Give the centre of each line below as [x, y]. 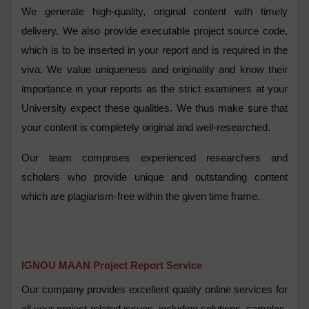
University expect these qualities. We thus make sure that [154, 109]
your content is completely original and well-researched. [147, 128]
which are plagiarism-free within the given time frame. [142, 197]
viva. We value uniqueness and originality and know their [154, 70]
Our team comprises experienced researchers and [154, 158]
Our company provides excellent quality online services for [154, 290]
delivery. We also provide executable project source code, [154, 31]
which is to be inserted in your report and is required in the [154, 51]
